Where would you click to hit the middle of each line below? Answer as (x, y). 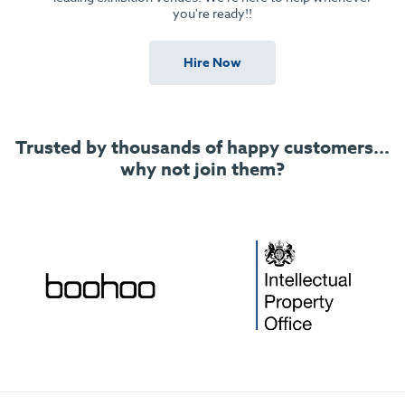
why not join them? (202, 169)
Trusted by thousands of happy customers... (202, 147)
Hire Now (202, 62)
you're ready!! (202, 13)
